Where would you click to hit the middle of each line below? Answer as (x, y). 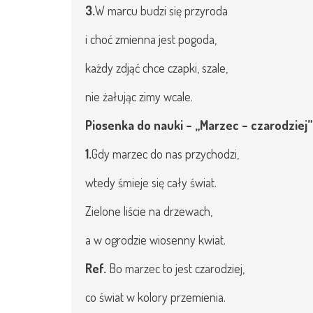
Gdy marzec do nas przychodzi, (165, 154)
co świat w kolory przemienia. (155, 297)
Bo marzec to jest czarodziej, (177, 268)
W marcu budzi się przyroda (161, 10)
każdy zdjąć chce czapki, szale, (156, 68)
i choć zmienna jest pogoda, (151, 39)
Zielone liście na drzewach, (149, 211)
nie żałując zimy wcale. (139, 96)
